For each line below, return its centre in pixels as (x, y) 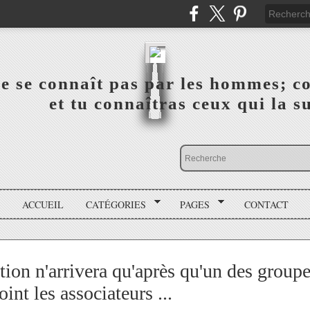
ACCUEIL (43, 204)
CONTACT (266, 204)
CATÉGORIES (116, 204)
